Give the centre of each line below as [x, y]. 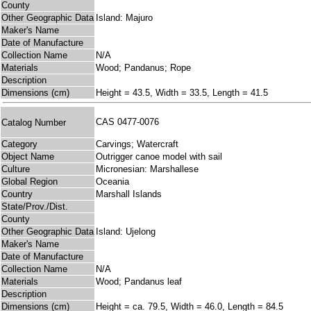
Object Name [28, 157]
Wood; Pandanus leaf [139, 282]
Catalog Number [34, 122]
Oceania [112, 182]
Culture [16, 169]
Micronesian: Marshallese [147, 169]
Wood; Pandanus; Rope [143, 68]
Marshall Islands [129, 194]
